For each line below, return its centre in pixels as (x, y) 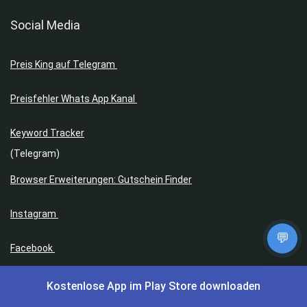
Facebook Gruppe (49, 283)
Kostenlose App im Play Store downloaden (153, 286)
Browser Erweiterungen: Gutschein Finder (101, 180)
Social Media (45, 25)
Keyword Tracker (47, 133)
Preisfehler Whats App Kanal (74, 99)
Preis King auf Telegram (64, 65)
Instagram (34, 214)
